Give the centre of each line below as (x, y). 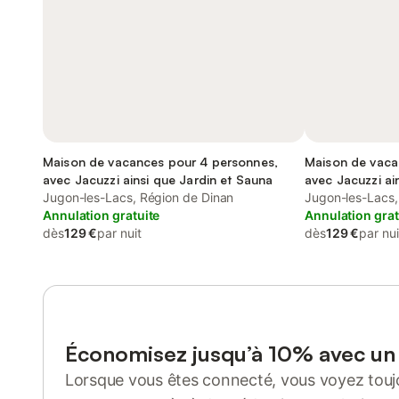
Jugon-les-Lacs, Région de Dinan (138, 197)
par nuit (119, 233)
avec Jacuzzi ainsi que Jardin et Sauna (158, 179)
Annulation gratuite (102, 215)
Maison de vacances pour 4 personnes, (161, 162)
